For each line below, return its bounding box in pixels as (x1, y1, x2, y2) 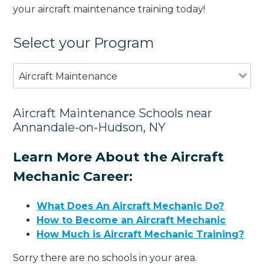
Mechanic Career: (13, 168, 133, 184)
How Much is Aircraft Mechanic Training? (37, 228, 245, 240)
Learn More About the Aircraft (13, 148, 225, 165)
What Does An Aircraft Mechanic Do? (37, 200, 225, 212)
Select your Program (13, 34, 155, 51)
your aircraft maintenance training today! (13, 3, 206, 15)
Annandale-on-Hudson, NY (13, 120, 166, 134)
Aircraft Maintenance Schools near (13, 105, 213, 120)
